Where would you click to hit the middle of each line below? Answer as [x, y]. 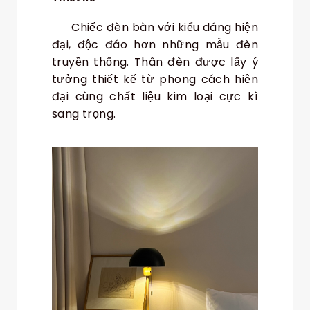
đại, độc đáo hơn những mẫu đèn [155, 45]
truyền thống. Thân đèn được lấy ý [155, 62]
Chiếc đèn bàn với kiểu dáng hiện [155, 28]
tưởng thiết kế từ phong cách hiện [155, 80]
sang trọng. [84, 114]
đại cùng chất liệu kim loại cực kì [155, 97]
